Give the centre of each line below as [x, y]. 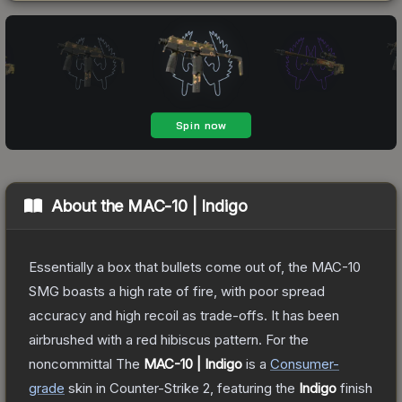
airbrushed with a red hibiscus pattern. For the [169, 339]
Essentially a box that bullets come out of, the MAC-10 [195, 267]
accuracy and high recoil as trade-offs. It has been [184, 315]
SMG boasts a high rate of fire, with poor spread [177, 291]
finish [354, 388]
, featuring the [254, 388]
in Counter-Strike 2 [151, 388]
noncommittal [70, 363]
